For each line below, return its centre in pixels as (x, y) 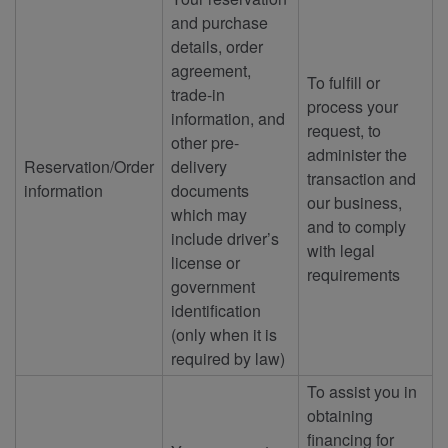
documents (210, 190)
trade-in (198, 94)
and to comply (356, 226)
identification (216, 310)
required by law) (228, 358)
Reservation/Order (89, 166)
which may (209, 214)
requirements (353, 274)
